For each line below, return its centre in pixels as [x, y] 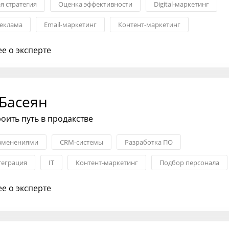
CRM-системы [82, 142]
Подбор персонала [189, 163]
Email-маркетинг [70, 25]
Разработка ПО [149, 142]
